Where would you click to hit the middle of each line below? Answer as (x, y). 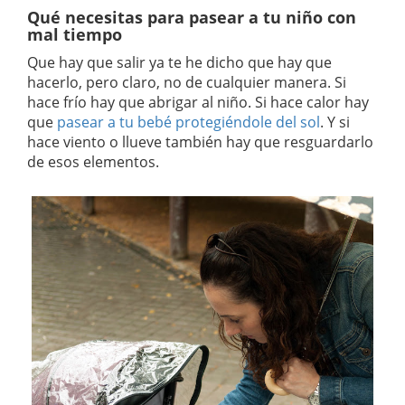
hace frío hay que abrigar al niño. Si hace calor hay (198, 102)
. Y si (335, 122)
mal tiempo (75, 34)
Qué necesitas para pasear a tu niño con (192, 17)
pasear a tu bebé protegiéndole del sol (188, 122)
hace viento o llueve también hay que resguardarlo (200, 141)
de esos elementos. (93, 161)
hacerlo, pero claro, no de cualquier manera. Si (187, 82)
